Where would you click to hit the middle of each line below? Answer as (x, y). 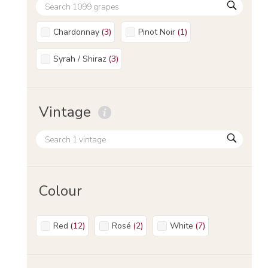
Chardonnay (79, 32)
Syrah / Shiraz (83, 59)
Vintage (65, 112)
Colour (60, 191)
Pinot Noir (159, 32)
